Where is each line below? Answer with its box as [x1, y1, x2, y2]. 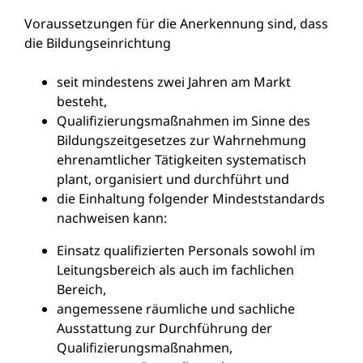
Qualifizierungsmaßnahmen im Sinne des [57, 111, 310, 130]
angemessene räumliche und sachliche [57, 299, 295, 318]
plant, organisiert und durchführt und [57, 169, 289, 188]
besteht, [57, 92, 107, 110]
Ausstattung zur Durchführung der [57, 318, 272, 337]
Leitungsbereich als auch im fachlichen [57, 260, 294, 279]
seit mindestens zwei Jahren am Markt [57, 72, 291, 91]
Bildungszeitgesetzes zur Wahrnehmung [57, 130, 306, 149]
